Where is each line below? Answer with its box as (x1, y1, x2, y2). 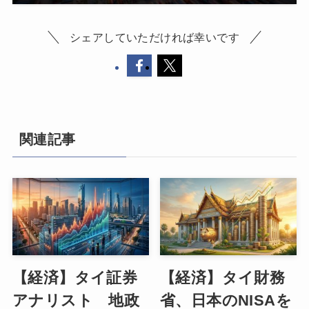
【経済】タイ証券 (12, 268, 138, 286)
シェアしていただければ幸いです (69, 31, 240, 44)
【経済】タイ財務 (160, 268, 286, 286)
